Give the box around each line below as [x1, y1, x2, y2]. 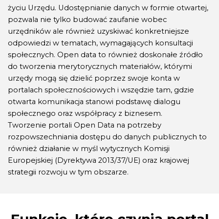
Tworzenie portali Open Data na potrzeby [8, 121, 161, 130]
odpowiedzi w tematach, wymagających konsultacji [8, 39, 193, 47]
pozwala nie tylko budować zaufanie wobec [8, 15, 167, 24]
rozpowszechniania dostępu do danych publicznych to [8, 132, 207, 141]
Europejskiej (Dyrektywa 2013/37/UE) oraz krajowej [8, 156, 189, 165]
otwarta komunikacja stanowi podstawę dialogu [8, 97, 180, 106]
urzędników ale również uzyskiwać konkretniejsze [8, 27, 189, 36]
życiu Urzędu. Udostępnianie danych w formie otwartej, [8, 3, 208, 12]
